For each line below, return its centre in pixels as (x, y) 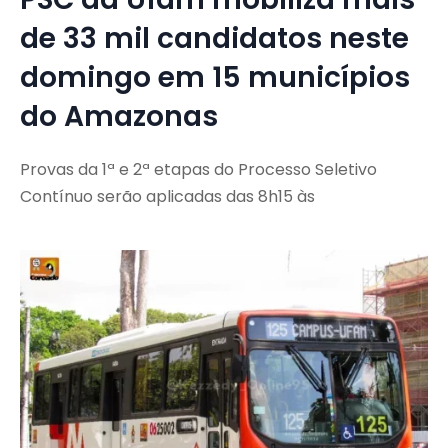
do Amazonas (119, 117)
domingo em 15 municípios (215, 78)
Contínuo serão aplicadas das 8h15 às (167, 197)
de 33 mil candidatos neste (214, 39)
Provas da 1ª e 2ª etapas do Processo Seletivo (198, 170)
